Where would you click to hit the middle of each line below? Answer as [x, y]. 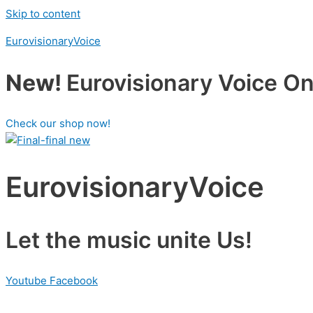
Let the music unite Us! [129, 240]
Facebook [74, 281]
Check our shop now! [58, 124]
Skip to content [43, 14]
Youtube [26, 281]
